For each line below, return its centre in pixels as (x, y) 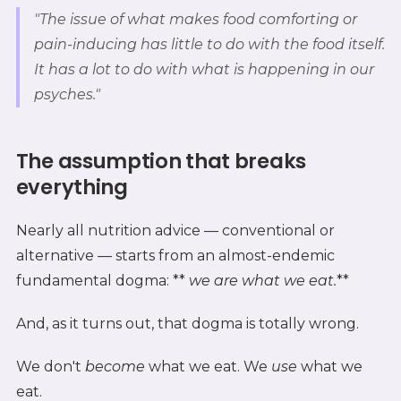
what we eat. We (208, 366)
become (115, 366)
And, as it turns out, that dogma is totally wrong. (187, 323)
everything (72, 187)
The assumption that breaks (161, 161)
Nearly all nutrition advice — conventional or (175, 230)
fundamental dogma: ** (102, 280)
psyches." (67, 95)
